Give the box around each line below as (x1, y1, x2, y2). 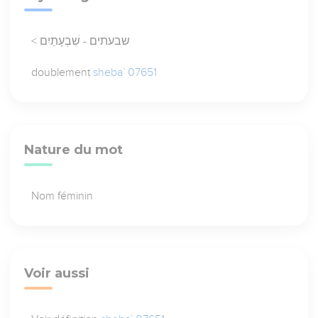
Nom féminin (31, 190, 94, 203)
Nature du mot (24, 142, 124, 158)
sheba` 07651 (93, 66, 158, 79)
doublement (31, 66, 94, 79)
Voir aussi (24, 265, 90, 282)
